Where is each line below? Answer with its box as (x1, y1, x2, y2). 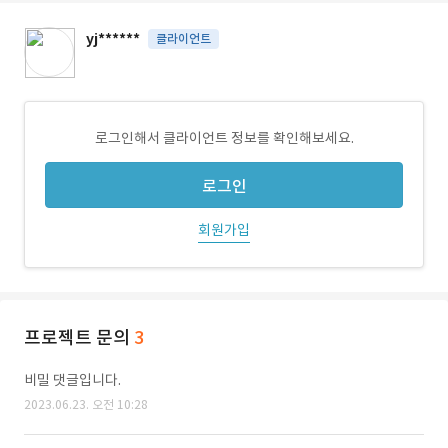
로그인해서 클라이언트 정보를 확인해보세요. (94, 129, 354, 147)
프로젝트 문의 (24, 326, 134, 349)
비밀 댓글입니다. (24, 371, 121, 389)
